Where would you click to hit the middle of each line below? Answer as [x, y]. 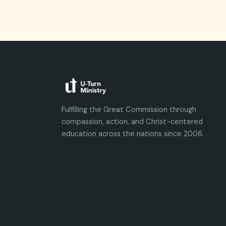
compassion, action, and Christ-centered [132, 122]
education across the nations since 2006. [132, 134]
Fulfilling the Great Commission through [129, 109]
